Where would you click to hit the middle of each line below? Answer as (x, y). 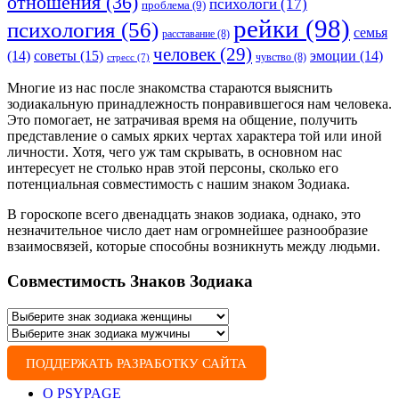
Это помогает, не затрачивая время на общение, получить (182, 120)
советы (55, 56)
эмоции (333, 56)
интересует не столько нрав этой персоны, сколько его (173, 168)
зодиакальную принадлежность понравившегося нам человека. (199, 104)
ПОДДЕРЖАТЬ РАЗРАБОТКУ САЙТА (137, 363)
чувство (273, 57)
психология (61, 30)
